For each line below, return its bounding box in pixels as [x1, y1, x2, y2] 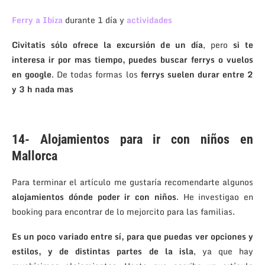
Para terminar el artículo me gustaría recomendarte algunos [12, 175, 253, 189]
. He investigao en [176, 190, 253, 204]
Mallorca [12, 148, 57, 164]
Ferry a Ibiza [12, 13, 63, 27]
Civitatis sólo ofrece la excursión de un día [12, 38, 203, 52]
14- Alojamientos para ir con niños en [12, 132, 253, 147]
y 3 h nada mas [12, 82, 73, 96]
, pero [203, 38, 234, 52]
